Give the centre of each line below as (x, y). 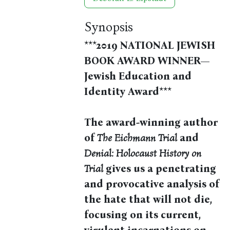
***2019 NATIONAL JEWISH (150, 45)
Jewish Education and (138, 76)
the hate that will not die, (148, 199)
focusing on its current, (143, 215)
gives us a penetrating (160, 169)
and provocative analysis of (152, 184)
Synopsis (109, 27)
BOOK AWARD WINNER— (147, 61)
